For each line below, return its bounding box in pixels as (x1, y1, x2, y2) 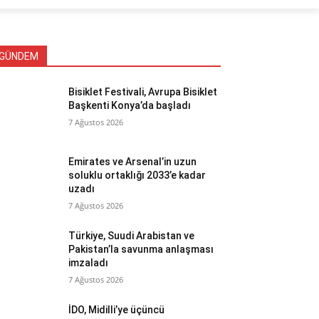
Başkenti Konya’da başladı (68, 99, 192, 111)
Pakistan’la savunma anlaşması (68, 243, 214, 255)
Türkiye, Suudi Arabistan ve (68, 229, 195, 241)
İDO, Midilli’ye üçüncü (68, 303, 165, 315)
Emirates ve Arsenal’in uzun (68, 155, 197, 167)
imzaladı (68, 256, 113, 268)
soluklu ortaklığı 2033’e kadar (68, 169, 206, 181)
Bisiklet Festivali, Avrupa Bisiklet (68, 85, 218, 98)
